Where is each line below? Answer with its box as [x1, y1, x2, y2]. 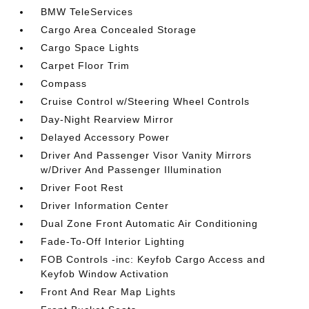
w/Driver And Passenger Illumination [41, 164, 223, 175]
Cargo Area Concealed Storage [41, 24, 197, 35]
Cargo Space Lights [41, 42, 140, 53]
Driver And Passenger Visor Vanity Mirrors [41, 150, 252, 161]
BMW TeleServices [41, 6, 134, 17]
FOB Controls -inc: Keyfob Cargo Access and [41, 254, 266, 265]
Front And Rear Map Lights [41, 286, 177, 297]
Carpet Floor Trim [41, 60, 130, 71]
